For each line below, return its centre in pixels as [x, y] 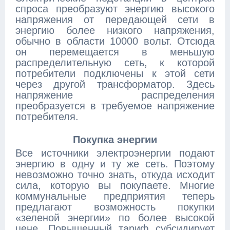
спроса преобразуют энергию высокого [115, 9]
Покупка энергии [115, 140]
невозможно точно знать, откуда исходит [115, 175]
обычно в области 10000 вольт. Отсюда [115, 41]
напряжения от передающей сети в [115, 20]
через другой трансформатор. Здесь [115, 84]
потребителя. [47, 117]
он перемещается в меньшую [115, 52]
